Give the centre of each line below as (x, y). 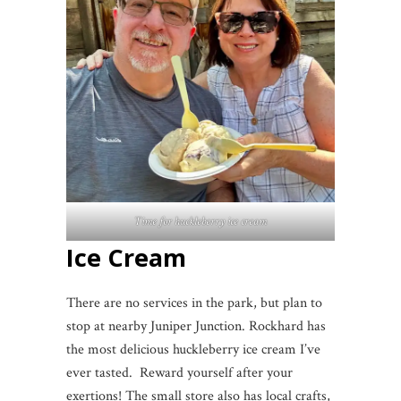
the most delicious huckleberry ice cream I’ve (193, 350)
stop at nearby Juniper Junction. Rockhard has (196, 327)
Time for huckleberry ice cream (200, 222)
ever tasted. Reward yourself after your (179, 373)
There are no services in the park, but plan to (194, 303)
